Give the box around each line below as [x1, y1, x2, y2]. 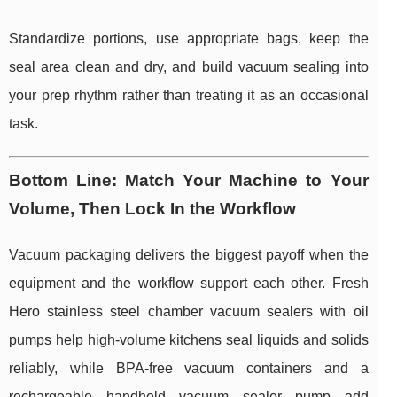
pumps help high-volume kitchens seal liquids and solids [9, 332, 369, 348]
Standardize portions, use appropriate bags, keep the [9, 31, 369, 47]
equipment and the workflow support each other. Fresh [9, 276, 369, 292]
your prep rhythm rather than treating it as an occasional [9, 88, 369, 104]
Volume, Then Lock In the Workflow [9, 199, 296, 219]
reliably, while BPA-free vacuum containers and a [9, 361, 369, 377]
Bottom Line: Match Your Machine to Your [9, 171, 369, 191]
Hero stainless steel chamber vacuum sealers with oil [9, 304, 369, 320]
